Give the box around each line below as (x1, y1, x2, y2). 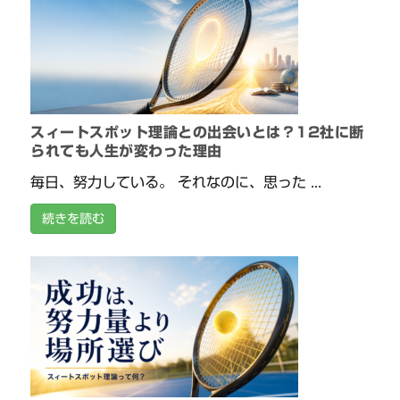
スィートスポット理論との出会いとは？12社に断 (30, 125, 364, 140)
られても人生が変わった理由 (30, 144, 222, 159)
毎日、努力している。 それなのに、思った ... (30, 175, 322, 190)
